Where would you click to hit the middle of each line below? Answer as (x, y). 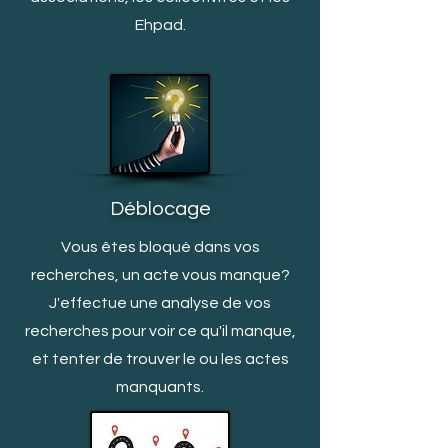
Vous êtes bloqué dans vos (160, 247)
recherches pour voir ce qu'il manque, (160, 331)
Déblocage (160, 209)
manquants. (160, 387)
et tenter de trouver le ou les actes (160, 359)
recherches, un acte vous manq (146, 275)
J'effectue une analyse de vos (160, 303)
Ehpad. (160, 25)
